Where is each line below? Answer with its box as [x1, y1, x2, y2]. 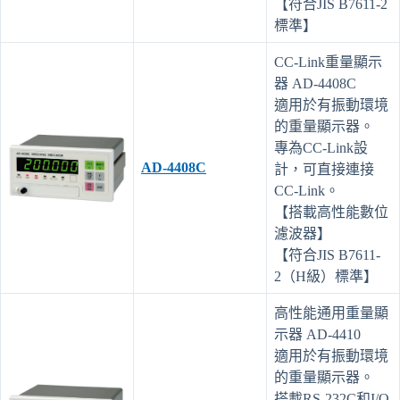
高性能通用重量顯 [274, 304, 388, 321]
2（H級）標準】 [274, 268, 378, 284]
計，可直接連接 [274, 161, 374, 177]
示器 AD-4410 [274, 326, 361, 342]
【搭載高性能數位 [274, 204, 388, 220]
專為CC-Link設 [274, 139, 368, 155]
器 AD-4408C [274, 75, 356, 91]
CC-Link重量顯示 [274, 54, 382, 70]
